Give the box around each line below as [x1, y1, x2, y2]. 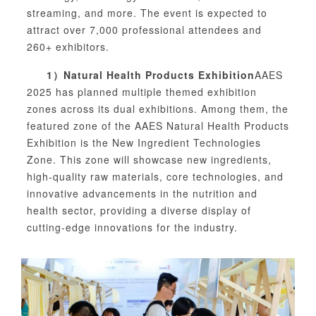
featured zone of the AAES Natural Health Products [27, 119, 289, 133]
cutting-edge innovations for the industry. [27, 220, 238, 235]
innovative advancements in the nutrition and [27, 186, 257, 201]
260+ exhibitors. [27, 39, 109, 54]
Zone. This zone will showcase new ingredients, [27, 152, 272, 167]
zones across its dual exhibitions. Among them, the [27, 102, 288, 116]
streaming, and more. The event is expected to [27, 6, 267, 20]
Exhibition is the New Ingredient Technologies [27, 135, 261, 150]
